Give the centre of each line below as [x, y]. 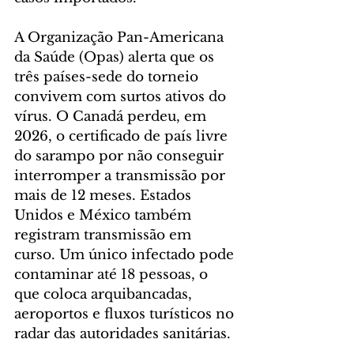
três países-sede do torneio [108, 77]
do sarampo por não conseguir [121, 156]
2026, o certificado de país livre [123, 137]
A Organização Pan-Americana [121, 38]
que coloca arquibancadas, [105, 295]
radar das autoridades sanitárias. [122, 334]
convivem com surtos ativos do [122, 97]
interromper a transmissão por [122, 176]
